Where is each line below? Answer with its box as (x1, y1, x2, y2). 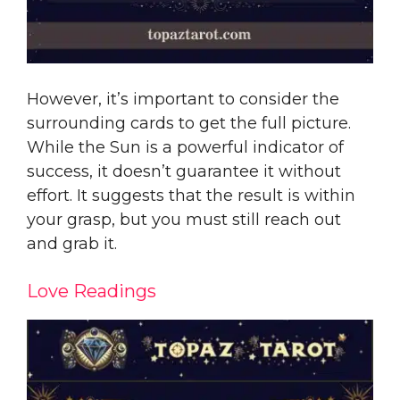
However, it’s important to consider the (27, 88, 339, 109)
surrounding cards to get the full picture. (27, 112, 351, 133)
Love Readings (27, 279, 156, 302)
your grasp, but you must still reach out (27, 209, 341, 229)
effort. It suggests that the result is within (27, 185, 355, 205)
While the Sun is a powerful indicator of (27, 137, 344, 157)
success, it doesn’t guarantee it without (27, 161, 341, 181)
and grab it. (27, 233, 117, 254)
